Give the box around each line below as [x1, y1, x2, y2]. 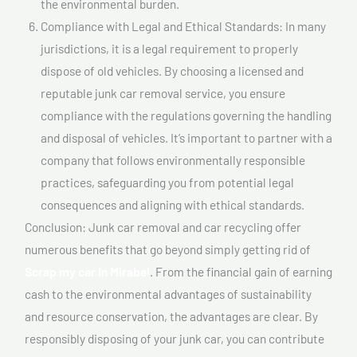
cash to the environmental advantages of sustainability [25, 285, 312, 301]
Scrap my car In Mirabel [25, 263, 150, 279]
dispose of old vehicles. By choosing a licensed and [41, 62, 304, 78]
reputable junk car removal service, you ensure [41, 84, 285, 100]
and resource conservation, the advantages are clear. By [25, 308, 318, 324]
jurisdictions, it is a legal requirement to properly [41, 40, 298, 56]
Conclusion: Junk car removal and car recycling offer [25, 218, 301, 234]
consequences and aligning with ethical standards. [41, 196, 304, 212]
